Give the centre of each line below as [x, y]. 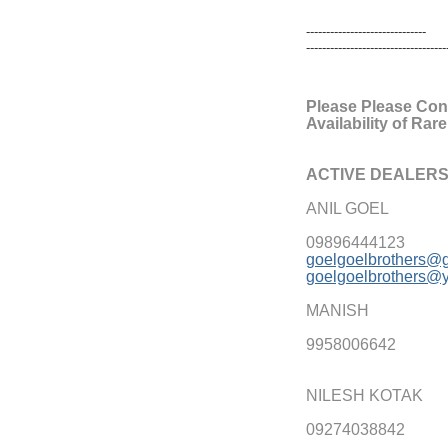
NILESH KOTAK [364, 395]
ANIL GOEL [347, 208]
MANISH [337, 310]
